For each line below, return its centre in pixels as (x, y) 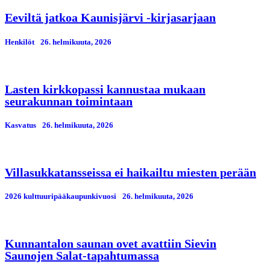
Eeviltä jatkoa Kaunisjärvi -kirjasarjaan (110, 18)
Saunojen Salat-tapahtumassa (82, 256)
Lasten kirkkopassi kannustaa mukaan (105, 89)
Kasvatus (20, 125)
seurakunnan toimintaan (69, 101)
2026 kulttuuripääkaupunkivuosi (61, 196)
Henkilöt (20, 42)
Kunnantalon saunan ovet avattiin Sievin (111, 244)
